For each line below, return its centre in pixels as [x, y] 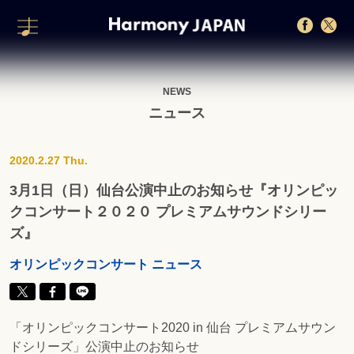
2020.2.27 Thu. [49, 160]
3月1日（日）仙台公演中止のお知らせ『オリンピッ [174, 190]
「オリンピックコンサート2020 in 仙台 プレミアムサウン [173, 328]
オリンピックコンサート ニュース [106, 264]
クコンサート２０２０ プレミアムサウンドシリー [168, 212]
